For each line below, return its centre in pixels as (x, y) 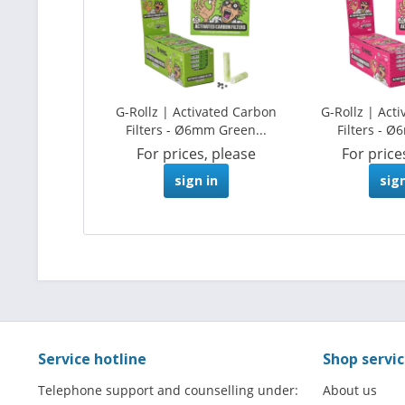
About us (350, 391)
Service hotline (92, 359)
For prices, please (196, 154)
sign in (196, 181)
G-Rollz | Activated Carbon (196, 112)
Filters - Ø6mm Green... (196, 130)
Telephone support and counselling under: (168, 391)
